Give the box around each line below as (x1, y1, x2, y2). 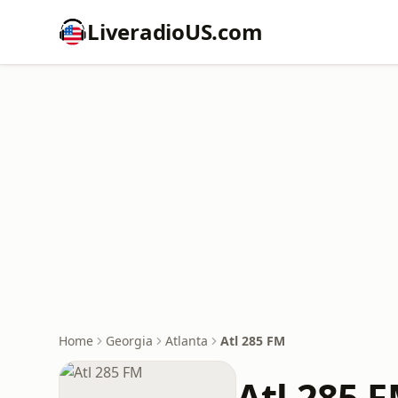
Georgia (106, 332, 153, 349)
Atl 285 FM (220, 332, 285, 349)
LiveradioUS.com (87, 17, 263, 46)
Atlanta (165, 332, 208, 349)
